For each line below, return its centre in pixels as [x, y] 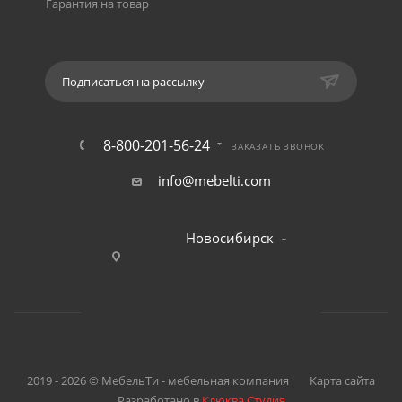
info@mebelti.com [214, 181]
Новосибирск [230, 238]
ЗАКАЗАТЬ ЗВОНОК [278, 147]
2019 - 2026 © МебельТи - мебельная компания [159, 381]
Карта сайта [342, 381]
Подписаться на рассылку [133, 82]
